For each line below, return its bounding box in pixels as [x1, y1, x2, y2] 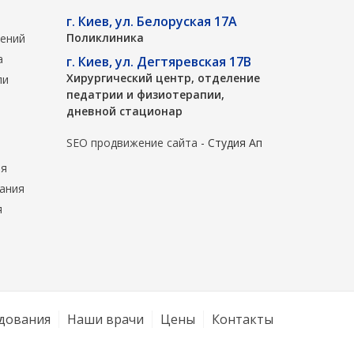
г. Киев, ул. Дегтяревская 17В [66, 53, 251, 71]
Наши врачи [67, 311, 144, 329]
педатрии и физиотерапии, [66, 87, 224, 103]
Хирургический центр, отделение [66, 70, 260, 86]
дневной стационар [66, 104, 183, 119]
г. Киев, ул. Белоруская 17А [66, 13, 237, 31]
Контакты [212, 311, 273, 329]
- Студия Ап [197, 135, 262, 151]
